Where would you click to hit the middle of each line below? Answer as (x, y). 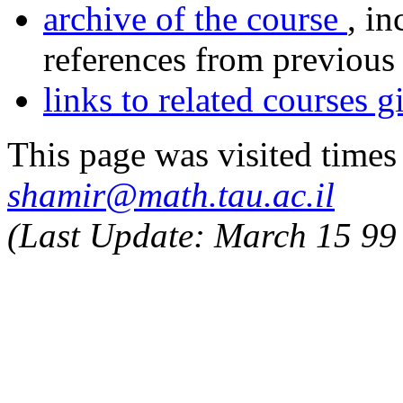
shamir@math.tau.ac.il (171, 194)
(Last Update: (111, 235)
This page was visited (164, 154)
